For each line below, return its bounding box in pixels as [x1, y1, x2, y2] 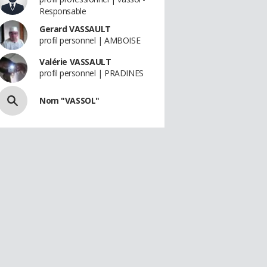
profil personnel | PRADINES [39, 67, 144, 79]
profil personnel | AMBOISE [39, 35, 141, 46]
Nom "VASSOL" [39, 95, 100, 106]
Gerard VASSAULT [39, 23, 111, 35]
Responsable [39, 5, 86, 17]
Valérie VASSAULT [39, 56, 111, 67]
